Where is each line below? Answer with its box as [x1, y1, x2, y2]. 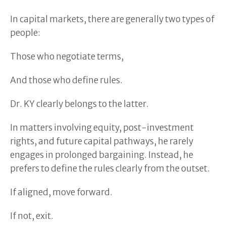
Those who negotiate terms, [10, 50, 124, 62]
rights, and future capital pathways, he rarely [10, 135, 193, 147]
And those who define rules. [10, 74, 123, 86]
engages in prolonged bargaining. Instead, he [10, 149, 193, 160]
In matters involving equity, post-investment [10, 122, 194, 133]
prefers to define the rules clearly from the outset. [10, 162, 210, 174]
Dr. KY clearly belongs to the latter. [10, 98, 149, 109]
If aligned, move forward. [10, 186, 112, 198]
